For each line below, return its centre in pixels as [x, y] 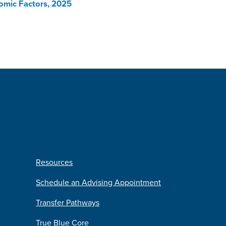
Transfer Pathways [68, 203]
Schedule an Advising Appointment [99, 182]
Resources [54, 162]
